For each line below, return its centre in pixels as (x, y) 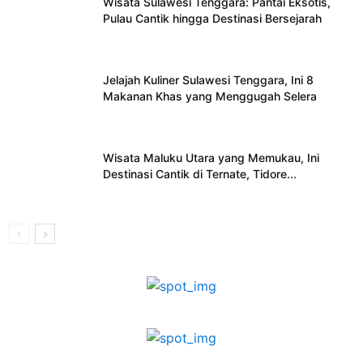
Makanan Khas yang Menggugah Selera (210, 96)
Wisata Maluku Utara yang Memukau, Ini (211, 158)
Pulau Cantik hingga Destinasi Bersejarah (212, 19)
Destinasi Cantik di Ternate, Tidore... (200, 174)
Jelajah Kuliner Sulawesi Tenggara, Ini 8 (208, 80)
